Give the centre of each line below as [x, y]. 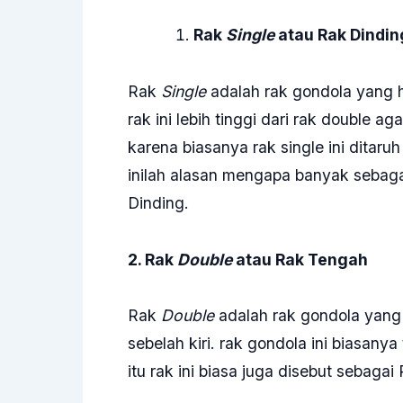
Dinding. [158, 202]
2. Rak [152, 259]
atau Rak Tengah [300, 259]
